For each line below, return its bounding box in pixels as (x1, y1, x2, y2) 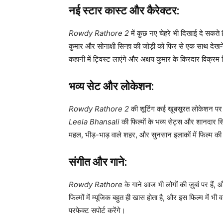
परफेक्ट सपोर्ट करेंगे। (69, 206, 125, 216)
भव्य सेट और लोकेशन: (69, 80, 154, 93)
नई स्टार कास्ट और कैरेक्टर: (69, 4, 179, 17)
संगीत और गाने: (69, 156, 127, 169)
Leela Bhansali (69, 117, 119, 127)
